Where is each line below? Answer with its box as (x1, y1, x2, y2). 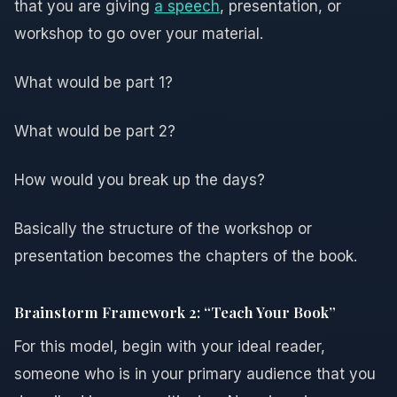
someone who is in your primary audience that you (14, 364, 376, 383)
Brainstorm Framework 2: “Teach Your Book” (14, 301, 336, 322)
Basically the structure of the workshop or (14, 219, 312, 237)
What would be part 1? (14, 73, 173, 91)
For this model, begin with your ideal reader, (14, 337, 325, 355)
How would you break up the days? (14, 170, 265, 189)
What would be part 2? (14, 121, 175, 140)
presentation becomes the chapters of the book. (14, 246, 357, 265)
